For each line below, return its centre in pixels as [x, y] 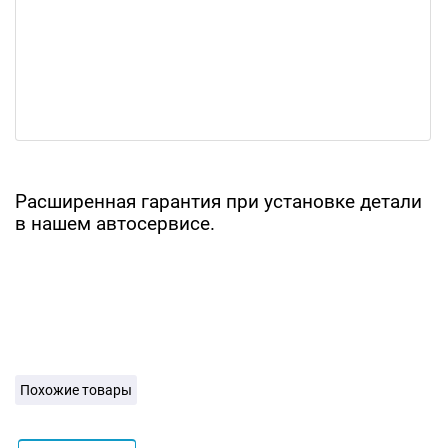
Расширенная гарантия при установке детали [218, 202]
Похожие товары [76, 390]
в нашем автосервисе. [115, 224]
